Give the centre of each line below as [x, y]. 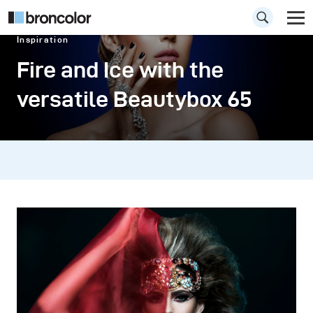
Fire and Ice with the [120, 70]
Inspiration [43, 39]
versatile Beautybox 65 [134, 99]
